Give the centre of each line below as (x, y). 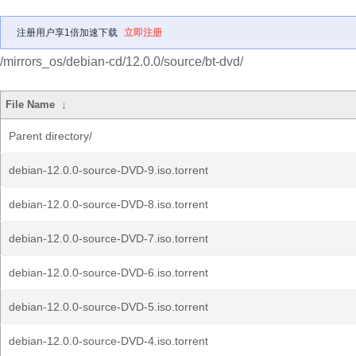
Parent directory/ (50, 136)
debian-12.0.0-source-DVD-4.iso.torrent (108, 341)
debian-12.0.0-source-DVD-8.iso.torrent (108, 204)
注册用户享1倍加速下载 (67, 33)
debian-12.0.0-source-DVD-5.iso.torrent (108, 307)
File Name (31, 104)
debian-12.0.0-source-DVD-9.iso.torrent (108, 170)
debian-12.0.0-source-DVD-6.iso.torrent (108, 273)
